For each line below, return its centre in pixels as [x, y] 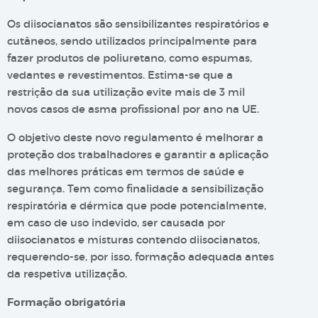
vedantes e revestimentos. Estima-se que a [120, 75]
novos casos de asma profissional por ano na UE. [133, 109]
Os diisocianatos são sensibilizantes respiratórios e [138, 24]
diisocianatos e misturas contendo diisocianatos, [133, 240]
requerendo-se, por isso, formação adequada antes [141, 257]
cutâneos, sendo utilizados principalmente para [132, 41]
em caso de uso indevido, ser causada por [116, 223]
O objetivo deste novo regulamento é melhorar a [135, 137]
